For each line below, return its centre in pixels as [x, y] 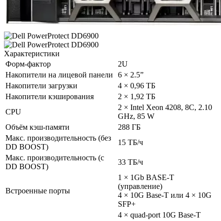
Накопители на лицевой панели [59, 74]
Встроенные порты [38, 190]
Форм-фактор [28, 64]
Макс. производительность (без [58, 138]
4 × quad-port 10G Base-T [159, 215]
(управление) [140, 186]
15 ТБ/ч [130, 142]
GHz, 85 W [136, 116]
